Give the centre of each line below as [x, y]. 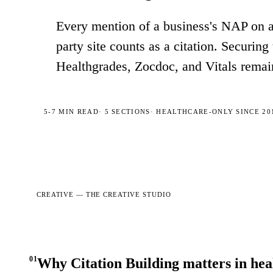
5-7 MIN [59, 112]
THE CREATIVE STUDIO [128, 194]
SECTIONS [129, 112]
